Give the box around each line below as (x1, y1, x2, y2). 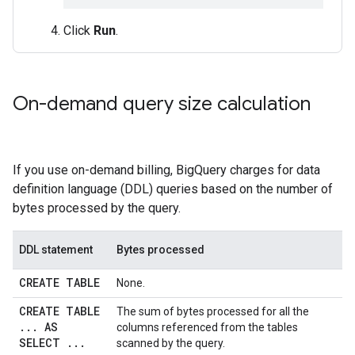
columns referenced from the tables (116, 321, 298, 334)
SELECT (19, 335, 67, 350)
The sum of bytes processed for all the (116, 305, 309, 318)
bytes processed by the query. (13, 200, 181, 216)
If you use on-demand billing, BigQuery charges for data (13, 162, 320, 177)
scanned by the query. (116, 337, 225, 349)
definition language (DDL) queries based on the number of (13, 181, 333, 197)
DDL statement (19, 243, 93, 256)
